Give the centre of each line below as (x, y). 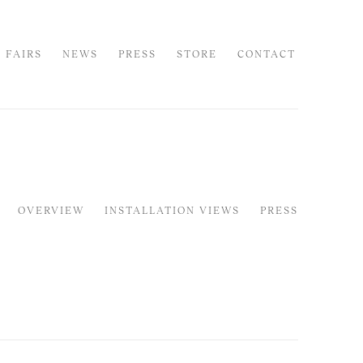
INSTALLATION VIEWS (172, 210)
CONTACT (267, 54)
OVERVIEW (51, 210)
